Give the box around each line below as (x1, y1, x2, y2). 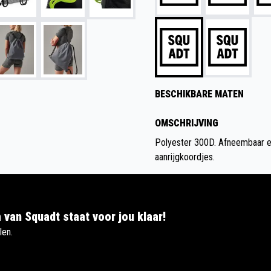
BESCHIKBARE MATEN (155, 88, 244, 100)
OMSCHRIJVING (155, 117, 218, 129)
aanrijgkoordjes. (155, 151, 215, 163)
